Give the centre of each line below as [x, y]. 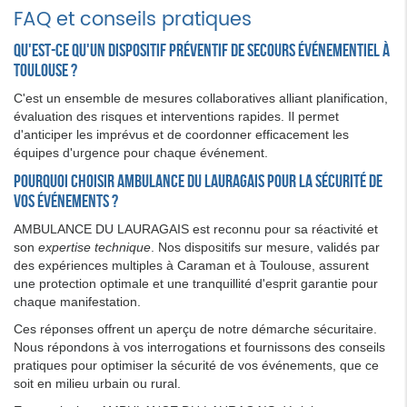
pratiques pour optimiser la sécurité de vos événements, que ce [196, 365]
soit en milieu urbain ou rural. [97, 383]
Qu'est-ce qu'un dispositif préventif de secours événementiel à [202, 50]
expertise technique [94, 247]
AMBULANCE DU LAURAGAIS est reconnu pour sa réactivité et [196, 228]
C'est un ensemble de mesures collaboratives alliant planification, [201, 98]
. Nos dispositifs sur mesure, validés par [265, 247]
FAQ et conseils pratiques [133, 20]
